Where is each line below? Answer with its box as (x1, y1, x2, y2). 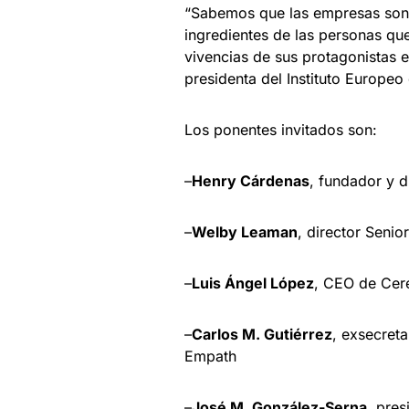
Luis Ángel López (192, 274, 314, 293)
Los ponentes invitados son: (184, 121, 377, 140)
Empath (184, 347, 236, 366)
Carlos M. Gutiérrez (192, 325, 332, 344)
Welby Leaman (192, 223, 298, 242)
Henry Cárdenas (192, 172, 309, 191)
